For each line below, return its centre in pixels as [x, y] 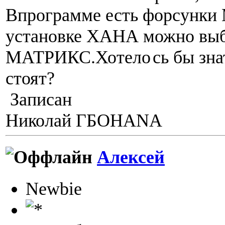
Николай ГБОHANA [84, 120]
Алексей [131, 157]
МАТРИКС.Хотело [78, 57]
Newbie [54, 189]
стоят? [30, 78]
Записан [39, 99]
